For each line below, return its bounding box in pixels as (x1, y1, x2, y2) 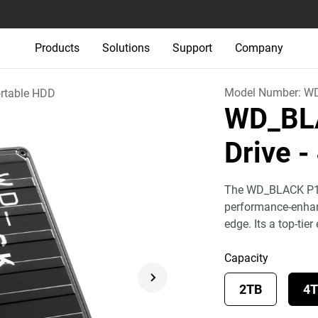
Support (172, 41, 212, 55)
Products (35, 41, 79, 55)
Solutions (102, 41, 150, 55)
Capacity (224, 251, 269, 265)
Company (235, 41, 283, 55)
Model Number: (224, 86, 305, 99)
